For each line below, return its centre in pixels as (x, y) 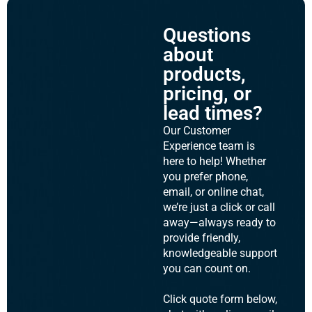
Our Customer (197, 131)
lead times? (213, 114)
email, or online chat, (213, 192)
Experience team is (209, 146)
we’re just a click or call (219, 208)
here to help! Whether (214, 162)
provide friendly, (202, 238)
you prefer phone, (205, 177)
